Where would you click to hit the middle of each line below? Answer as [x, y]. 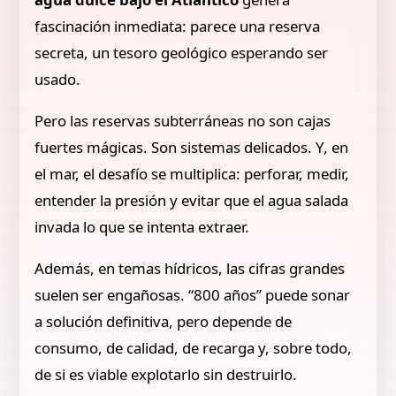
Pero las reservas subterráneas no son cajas [183, 120]
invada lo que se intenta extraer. [142, 226]
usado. [58, 79]
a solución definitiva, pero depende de [164, 321]
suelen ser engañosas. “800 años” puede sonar [193, 294]
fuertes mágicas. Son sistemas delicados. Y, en [192, 147]
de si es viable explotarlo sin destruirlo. [166, 374]
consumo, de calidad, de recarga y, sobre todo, [194, 347]
